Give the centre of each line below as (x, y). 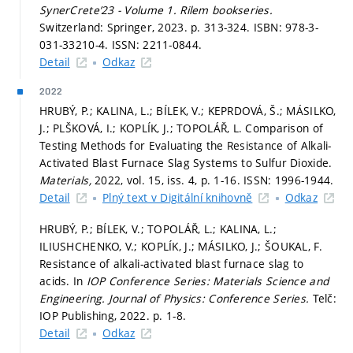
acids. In (63, 281)
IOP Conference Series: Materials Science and (208, 281)
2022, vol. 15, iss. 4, (148, 180)
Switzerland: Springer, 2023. (115, 27)
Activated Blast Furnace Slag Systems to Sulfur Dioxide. (186, 163)
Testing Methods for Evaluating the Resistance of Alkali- (186, 145)
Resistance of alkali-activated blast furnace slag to (172, 263)
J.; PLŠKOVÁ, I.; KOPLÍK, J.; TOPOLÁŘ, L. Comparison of (182, 128)
